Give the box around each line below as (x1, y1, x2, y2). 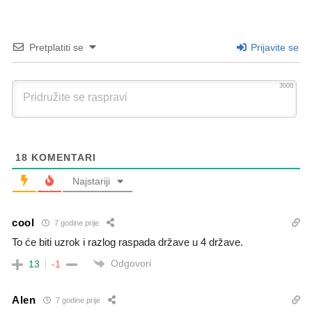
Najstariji (72, 175, 110, 187)
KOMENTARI (28, 151, 96, 163)
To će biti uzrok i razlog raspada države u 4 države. (12, 235, 243, 248)
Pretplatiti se (29, 41, 84, 53)
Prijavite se (248, 41, 299, 53)
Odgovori (111, 257, 151, 269)
